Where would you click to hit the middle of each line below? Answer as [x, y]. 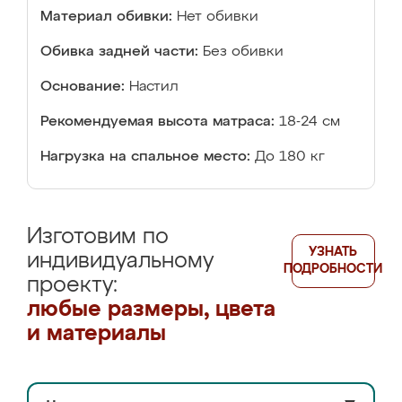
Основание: [83, 87]
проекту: [72, 285]
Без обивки [243, 52]
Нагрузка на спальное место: [145, 157]
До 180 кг [290, 157]
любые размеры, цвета [151, 310]
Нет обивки [218, 17]
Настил [154, 87]
